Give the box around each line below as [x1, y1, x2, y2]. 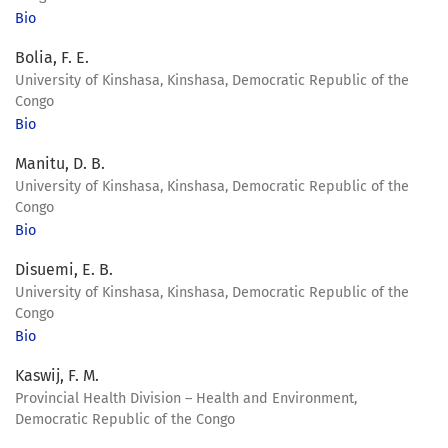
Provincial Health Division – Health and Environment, [15, 390, 357, 408]
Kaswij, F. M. [15, 366, 99, 386]
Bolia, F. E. [15, 48, 89, 68]
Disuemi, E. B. [15, 260, 113, 280]
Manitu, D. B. [15, 154, 105, 174]
